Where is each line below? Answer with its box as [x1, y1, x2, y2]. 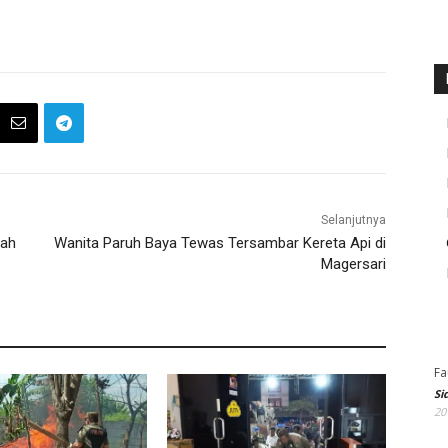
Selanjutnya [320, 213, 386, 228]
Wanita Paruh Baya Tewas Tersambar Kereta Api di [53, 234, 386, 253]
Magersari [320, 255, 386, 274]
